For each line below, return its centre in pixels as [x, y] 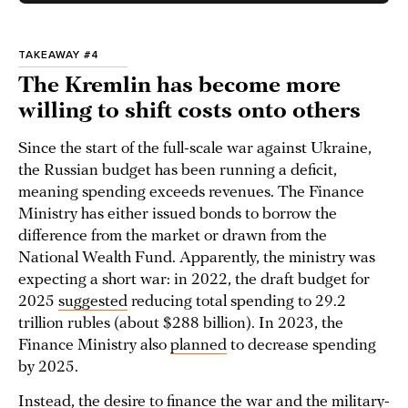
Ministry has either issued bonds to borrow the [178, 215]
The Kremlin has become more [179, 87]
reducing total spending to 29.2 [237, 302]
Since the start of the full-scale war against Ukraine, [195, 149]
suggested [93, 302]
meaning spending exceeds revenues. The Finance [191, 193]
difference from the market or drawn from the [173, 237]
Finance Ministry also [94, 346]
